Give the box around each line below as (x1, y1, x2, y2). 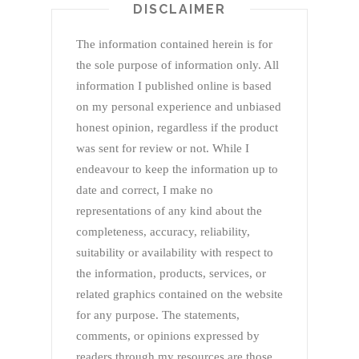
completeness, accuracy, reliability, (76, 225, 250, 239)
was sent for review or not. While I (76, 142, 249, 155)
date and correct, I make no (76, 184, 213, 197)
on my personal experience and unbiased (76, 100, 281, 114)
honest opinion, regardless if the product (76, 121, 278, 135)
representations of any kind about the (76, 204, 262, 218)
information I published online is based (76, 79, 272, 93)
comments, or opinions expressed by (76, 329, 260, 343)
